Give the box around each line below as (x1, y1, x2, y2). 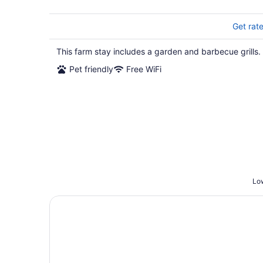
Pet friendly (69, 64, 113, 74)
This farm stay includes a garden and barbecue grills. (56, 46, 261, 56)
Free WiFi (126, 64, 161, 74)
